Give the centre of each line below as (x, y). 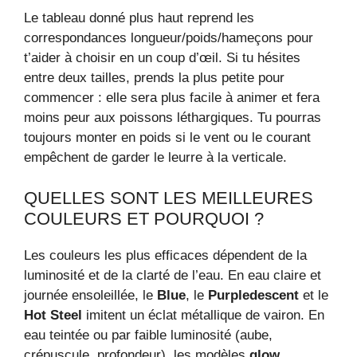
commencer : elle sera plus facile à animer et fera (172, 98)
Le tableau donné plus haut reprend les (139, 18)
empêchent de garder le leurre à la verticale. (155, 158)
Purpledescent (253, 295)
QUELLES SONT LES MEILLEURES (169, 198)
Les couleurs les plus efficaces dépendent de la (165, 255)
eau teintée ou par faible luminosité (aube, (148, 335)
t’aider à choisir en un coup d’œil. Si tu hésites (162, 58)
